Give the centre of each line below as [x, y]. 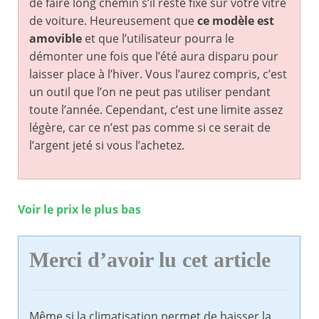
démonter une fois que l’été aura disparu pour [154, 57]
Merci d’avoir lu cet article [150, 260]
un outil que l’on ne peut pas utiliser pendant [150, 92]
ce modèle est [236, 21]
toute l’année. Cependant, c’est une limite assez [156, 110]
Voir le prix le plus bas [79, 210]
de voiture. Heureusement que [113, 21]
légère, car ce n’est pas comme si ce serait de [150, 128]
